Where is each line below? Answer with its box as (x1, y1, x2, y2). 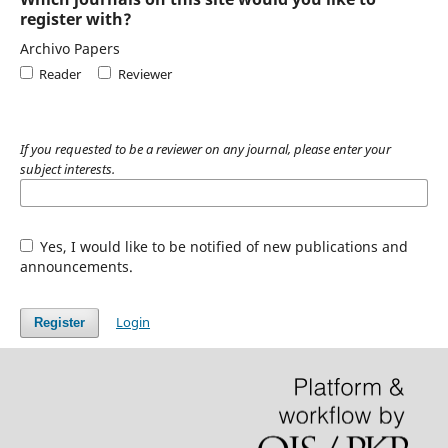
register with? (19, 7, 132, 30)
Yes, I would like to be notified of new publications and (36, 236, 409, 256)
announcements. (19, 256, 133, 276)
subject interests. (19, 159, 115, 178)
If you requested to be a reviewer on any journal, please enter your (19, 139, 391, 158)
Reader (39, 64, 82, 83)
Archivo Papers (19, 38, 120, 58)
